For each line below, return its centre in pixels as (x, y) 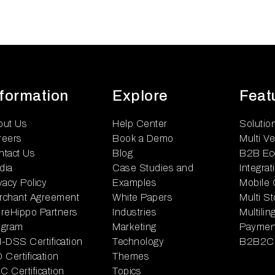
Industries (134, 212)
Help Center (140, 124)
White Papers (142, 197)
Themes (131, 256)
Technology (138, 242)
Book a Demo (143, 138)
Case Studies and (153, 168)
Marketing (134, 227)
